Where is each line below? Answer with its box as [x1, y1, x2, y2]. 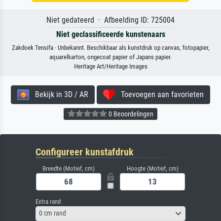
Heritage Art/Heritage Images [74, 62, 147, 70]
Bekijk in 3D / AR [29, 89, 88, 99]
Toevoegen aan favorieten [115, 89, 204, 99]
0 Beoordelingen [107, 110, 153, 118]
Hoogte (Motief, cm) [126, 164, 179, 172]
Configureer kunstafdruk [36, 146, 134, 158]
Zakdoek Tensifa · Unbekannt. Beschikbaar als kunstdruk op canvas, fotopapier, [11, 43, 210, 51]
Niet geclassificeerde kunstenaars [56, 29, 165, 39]
